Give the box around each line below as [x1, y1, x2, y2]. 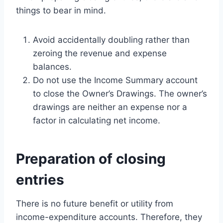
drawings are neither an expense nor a [33, 102, 187, 112]
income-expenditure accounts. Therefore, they [16, 212, 202, 222]
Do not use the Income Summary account [33, 75, 198, 85]
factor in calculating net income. [33, 115, 160, 125]
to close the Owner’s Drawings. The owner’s [33, 88, 207, 99]
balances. [33, 61, 74, 72]
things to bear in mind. [16, 5, 106, 15]
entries [16, 171, 64, 188]
